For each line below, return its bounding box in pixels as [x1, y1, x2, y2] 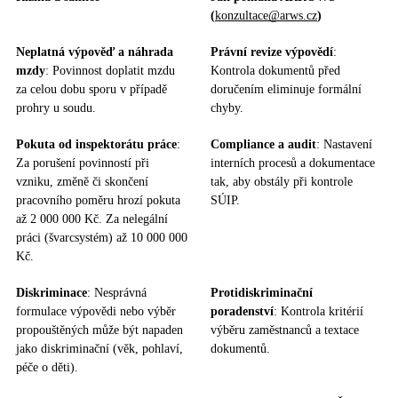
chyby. [211, 100, 243, 115]
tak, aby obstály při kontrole [211, 174, 353, 188]
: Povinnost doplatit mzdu [45, 63, 175, 77]
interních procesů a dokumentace [211, 155, 375, 170]
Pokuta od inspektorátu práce [16, 137, 177, 151]
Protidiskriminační [211, 285, 313, 299]
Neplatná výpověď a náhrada [16, 44, 173, 59]
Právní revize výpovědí [211, 44, 333, 59]
